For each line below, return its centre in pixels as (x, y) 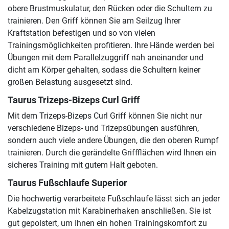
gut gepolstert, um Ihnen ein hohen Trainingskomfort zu (107, 223)
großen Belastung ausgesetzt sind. (70, 82)
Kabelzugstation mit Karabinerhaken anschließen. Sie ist (109, 211)
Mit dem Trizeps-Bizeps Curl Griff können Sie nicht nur (105, 116)
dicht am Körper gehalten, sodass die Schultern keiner (104, 70)
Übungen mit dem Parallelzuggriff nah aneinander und (106, 57)
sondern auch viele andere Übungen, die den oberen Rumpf (113, 140)
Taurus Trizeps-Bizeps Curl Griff (74, 100)
